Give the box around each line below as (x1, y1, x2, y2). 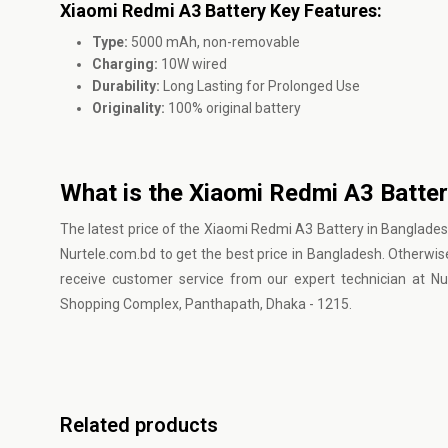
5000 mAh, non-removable (128, 34, 300, 50)
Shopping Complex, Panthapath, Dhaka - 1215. (60, 296, 352, 312)
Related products (60, 413, 218, 437)
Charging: (92, 56, 158, 72)
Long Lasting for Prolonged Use (160, 78, 360, 94)
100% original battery (165, 100, 301, 116)
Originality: (92, 100, 165, 116)
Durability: (92, 78, 160, 94)
